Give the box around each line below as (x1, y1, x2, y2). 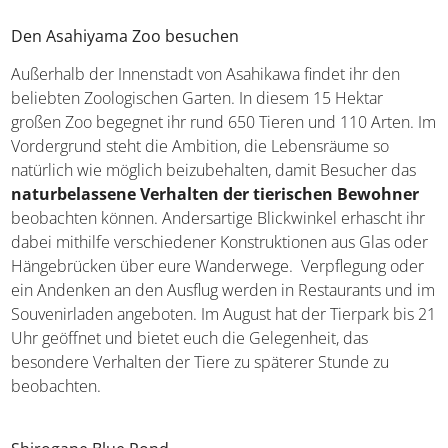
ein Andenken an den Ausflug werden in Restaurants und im (11, 278, 436, 301)
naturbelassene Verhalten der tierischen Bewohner (11, 182, 420, 205)
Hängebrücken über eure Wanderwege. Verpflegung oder (11, 254, 425, 277)
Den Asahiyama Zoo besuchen (11, 24, 240, 47)
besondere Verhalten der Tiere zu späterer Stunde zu (11, 350, 390, 373)
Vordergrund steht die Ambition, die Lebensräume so (11, 134, 390, 157)
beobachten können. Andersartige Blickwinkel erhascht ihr (11, 206, 426, 229)
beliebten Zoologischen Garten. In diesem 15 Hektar (11, 86, 384, 109)
